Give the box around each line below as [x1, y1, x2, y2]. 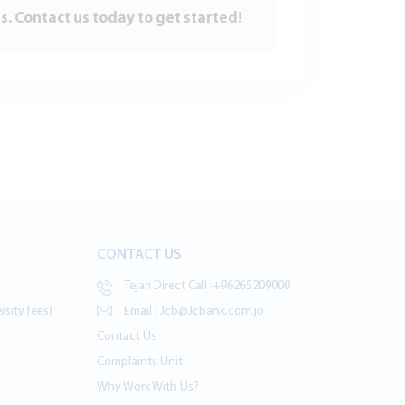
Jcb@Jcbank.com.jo [157, 305, 265, 318]
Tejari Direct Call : [124, 279, 213, 293]
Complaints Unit [97, 355, 184, 369]
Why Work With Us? [97, 381, 200, 394]
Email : [124, 305, 158, 318]
